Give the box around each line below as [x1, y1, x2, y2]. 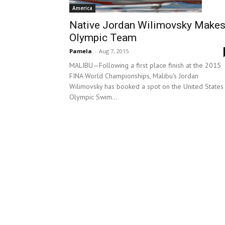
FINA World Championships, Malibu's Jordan [69, 71, 198, 80]
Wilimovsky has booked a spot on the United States [69, 81, 223, 91]
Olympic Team [69, 31, 137, 44]
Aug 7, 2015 [99, 47, 129, 55]
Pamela [69, 47, 92, 55]
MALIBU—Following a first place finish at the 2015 [69, 60, 221, 70]
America [72, 4, 92, 12]
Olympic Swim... [69, 92, 118, 101]
